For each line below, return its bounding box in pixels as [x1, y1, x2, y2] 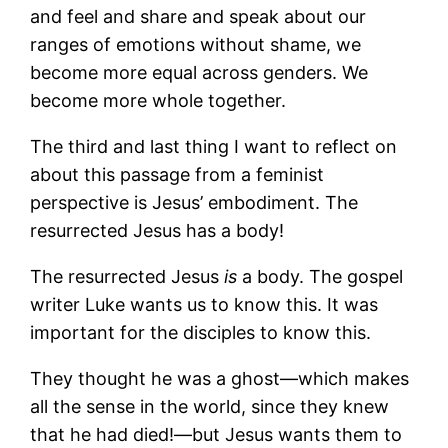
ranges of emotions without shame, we [30, 33, 362, 55]
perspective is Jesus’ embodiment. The [30, 191, 359, 213]
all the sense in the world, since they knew [30, 395, 390, 417]
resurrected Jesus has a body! [30, 219, 290, 241]
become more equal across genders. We [30, 61, 369, 83]
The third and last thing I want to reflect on [30, 135, 398, 157]
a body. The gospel [237, 265, 404, 287]
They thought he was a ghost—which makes [30, 367, 410, 389]
